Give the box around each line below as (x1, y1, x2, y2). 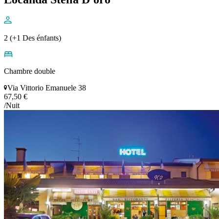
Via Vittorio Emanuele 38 (7, 84, 86, 92)
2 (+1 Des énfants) (4, 34, 61, 43)
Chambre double (4, 67, 55, 76)
